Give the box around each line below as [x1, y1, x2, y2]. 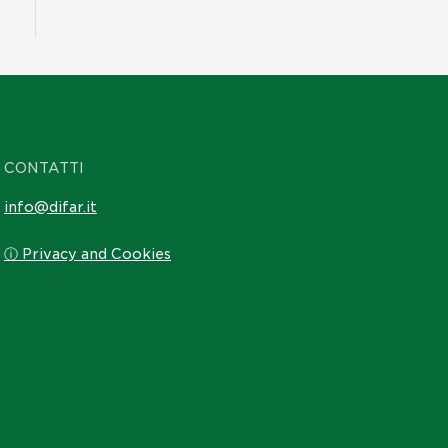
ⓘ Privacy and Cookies [4, 245, 171, 262]
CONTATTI [4, 160, 84, 177]
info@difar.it [4, 199, 97, 216]
